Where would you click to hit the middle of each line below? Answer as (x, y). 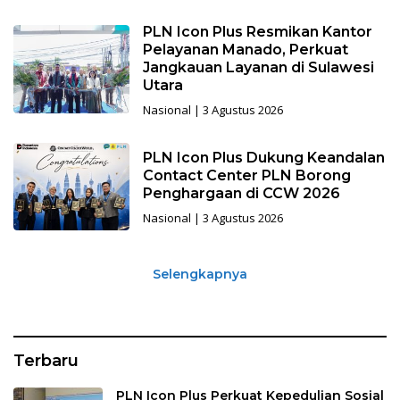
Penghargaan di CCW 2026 (241, 193)
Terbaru (46, 361)
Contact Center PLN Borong (246, 175)
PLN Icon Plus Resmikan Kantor (257, 31)
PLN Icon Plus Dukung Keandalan (263, 157)
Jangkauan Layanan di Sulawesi (258, 67)
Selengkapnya (200, 275)
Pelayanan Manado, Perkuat (245, 49)
